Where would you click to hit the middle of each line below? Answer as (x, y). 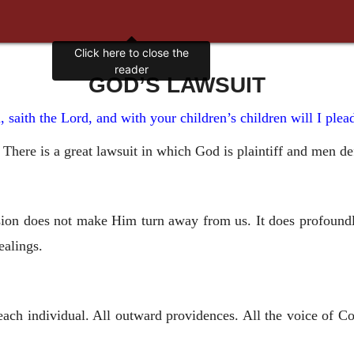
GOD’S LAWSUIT (177, 85)
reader (131, 70)
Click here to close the (131, 53)
